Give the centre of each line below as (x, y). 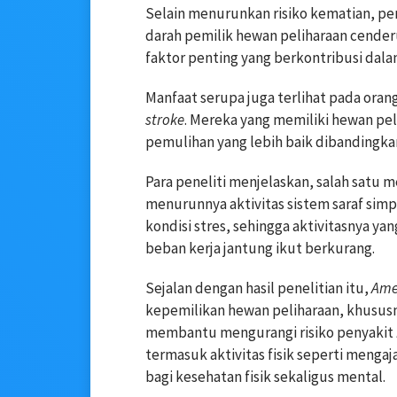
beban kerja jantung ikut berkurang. (260, 249)
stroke (165, 120)
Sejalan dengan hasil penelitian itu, (258, 288)
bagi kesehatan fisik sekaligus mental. (265, 377)
